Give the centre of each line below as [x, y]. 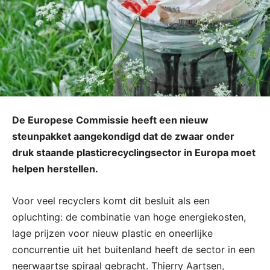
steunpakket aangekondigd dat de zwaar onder [123, 136]
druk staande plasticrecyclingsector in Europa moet [134, 152]
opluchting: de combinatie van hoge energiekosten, [129, 217]
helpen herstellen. [55, 168]
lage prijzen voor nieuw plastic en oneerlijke [112, 233]
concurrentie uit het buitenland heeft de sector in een [133, 249]
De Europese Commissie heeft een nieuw [110, 120]
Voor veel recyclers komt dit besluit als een [111, 200]
